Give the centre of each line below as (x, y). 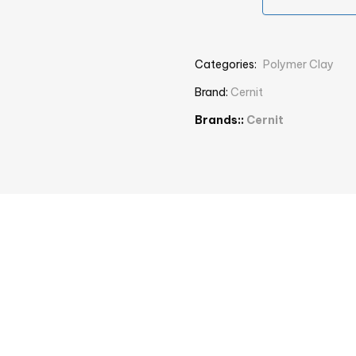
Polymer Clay (298, 65)
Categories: (227, 65)
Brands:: (221, 120)
